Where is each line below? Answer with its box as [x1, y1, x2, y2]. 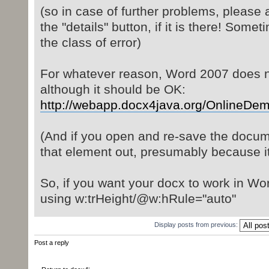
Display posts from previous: [154, 220, 240, 228]
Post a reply [34, 238, 69, 246]
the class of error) [40, 35, 141, 49]
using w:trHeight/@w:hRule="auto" [40, 191, 236, 205]
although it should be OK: [40, 82, 186, 96]
